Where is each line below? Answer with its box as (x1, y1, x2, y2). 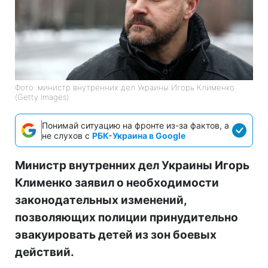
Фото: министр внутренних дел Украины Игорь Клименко (15, 83, 234, 93)
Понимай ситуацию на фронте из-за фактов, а (42, 120, 229, 131)
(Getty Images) (15, 92, 69, 102)
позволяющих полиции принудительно (15, 211, 238, 225)
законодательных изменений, (15, 193, 187, 208)
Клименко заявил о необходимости (15, 176, 219, 190)
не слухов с (42, 130, 92, 141)
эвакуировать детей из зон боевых (15, 228, 217, 242)
